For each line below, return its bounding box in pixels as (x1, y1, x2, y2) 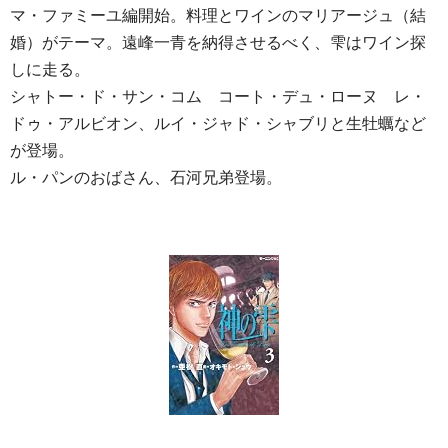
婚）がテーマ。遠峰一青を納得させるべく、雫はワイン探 (10, 33, 426, 52)
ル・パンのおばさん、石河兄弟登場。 (10, 168, 282, 187)
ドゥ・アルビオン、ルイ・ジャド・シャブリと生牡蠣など (10, 114, 426, 133)
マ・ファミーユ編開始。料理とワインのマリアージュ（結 (10, 6, 426, 25)
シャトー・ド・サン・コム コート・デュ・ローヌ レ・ (10, 87, 426, 106)
